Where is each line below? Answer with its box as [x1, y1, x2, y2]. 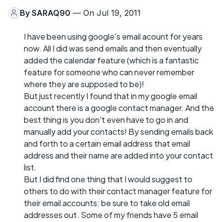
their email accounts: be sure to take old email [24, 197, 190, 208]
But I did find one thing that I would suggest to [24, 173, 192, 184]
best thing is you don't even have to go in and [24, 114, 188, 125]
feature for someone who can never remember [24, 66, 194, 77]
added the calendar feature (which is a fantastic [24, 55, 199, 65]
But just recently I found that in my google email [24, 90, 197, 101]
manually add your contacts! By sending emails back [24, 126, 213, 137]
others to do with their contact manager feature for [24, 185, 212, 196]
